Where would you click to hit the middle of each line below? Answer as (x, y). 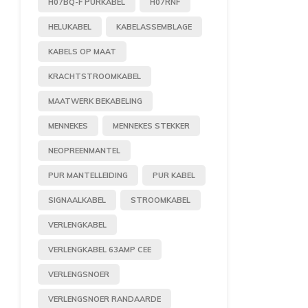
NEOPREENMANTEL (84, 150)
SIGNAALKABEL (77, 200)
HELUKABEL (70, 26)
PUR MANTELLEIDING (88, 175)
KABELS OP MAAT (82, 51)
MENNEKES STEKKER (151, 125)
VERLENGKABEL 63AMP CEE (100, 249)
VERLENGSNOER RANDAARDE (104, 299)
